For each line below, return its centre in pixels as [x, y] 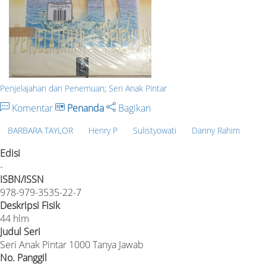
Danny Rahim [216, 131]
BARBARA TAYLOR [40, 131]
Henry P [103, 131]
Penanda [85, 108]
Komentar [32, 108]
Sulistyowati [155, 131]
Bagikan [133, 108]
